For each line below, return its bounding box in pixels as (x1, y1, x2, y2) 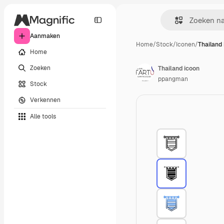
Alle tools (30, 112, 56, 120)
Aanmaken (30, 32, 60, 40)
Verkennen (30, 95, 60, 104)
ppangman (158, 75, 188, 83)
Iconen (176, 40, 195, 48)
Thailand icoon (158, 64, 199, 72)
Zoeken (30, 63, 50, 72)
